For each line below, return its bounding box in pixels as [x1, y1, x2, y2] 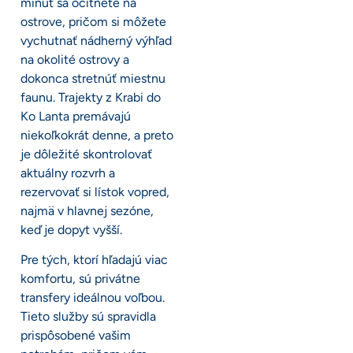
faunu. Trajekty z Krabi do [20, 90, 161, 106]
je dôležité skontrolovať [20, 147, 152, 162]
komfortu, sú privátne [20, 271, 140, 287]
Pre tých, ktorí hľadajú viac [20, 252, 168, 268]
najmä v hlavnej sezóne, [20, 203, 154, 219]
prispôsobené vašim [20, 328, 131, 344]
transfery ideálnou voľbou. [20, 290, 165, 306]
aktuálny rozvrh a [20, 165, 115, 181]
